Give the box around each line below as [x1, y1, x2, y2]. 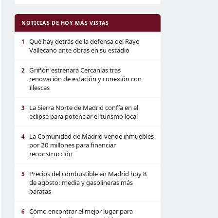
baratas [29, 187, 51, 196]
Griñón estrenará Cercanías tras [29, 66, 121, 74]
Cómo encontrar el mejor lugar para [29, 207, 133, 216]
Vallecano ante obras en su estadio [29, 46, 129, 54]
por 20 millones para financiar [29, 141, 116, 149]
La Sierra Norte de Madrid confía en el [29, 103, 138, 112]
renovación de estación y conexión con [29, 74, 142, 83]
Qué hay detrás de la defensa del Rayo [29, 37, 140, 46]
